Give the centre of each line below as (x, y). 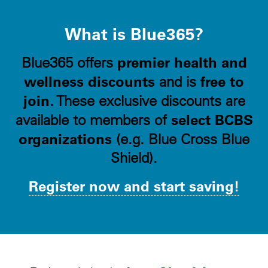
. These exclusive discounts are (147, 100)
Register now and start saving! (134, 185)
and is (178, 81)
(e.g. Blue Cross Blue (181, 138)
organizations (65, 138)
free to (222, 81)
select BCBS (212, 119)
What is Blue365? (134, 33)
